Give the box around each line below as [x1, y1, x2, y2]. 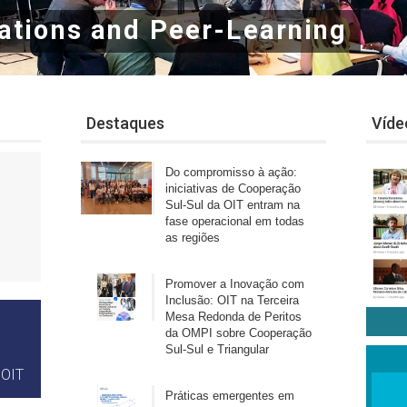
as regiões [165, 230, 221, 244]
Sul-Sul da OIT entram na [165, 197, 301, 212]
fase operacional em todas [165, 213, 305, 228]
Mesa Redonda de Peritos [165, 309, 303, 323]
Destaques [86, 113, 165, 133]
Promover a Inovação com [165, 276, 305, 291]
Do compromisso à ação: [165, 164, 298, 179]
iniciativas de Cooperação [165, 181, 302, 195]
